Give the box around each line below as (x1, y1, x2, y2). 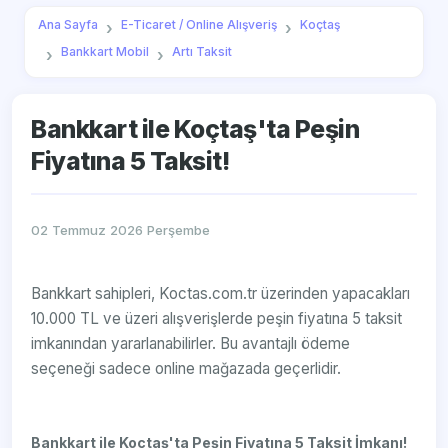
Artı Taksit (171, 44, 232, 60)
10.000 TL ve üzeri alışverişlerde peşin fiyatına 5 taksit (31, 309, 403, 329)
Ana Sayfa (37, 17, 98, 33)
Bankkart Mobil (60, 44, 149, 60)
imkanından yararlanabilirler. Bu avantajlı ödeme (31, 334, 351, 354)
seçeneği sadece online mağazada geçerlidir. (31, 359, 342, 379)
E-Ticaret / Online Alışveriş (120, 17, 277, 33)
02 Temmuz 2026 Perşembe (31, 222, 211, 239)
